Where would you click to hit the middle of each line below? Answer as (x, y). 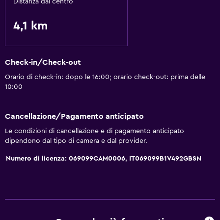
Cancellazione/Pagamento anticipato (74, 116)
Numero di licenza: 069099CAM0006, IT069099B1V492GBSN (104, 158)
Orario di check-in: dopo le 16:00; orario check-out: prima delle (105, 77)
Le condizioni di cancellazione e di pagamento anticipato (95, 131)
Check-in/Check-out (43, 63)
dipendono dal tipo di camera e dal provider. (76, 141)
